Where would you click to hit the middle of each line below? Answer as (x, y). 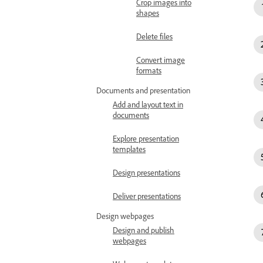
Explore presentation (146, 138)
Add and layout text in (148, 104)
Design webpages (125, 216)
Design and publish (144, 230)
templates (129, 149)
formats (149, 70)
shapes (148, 13)
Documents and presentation (143, 90)
